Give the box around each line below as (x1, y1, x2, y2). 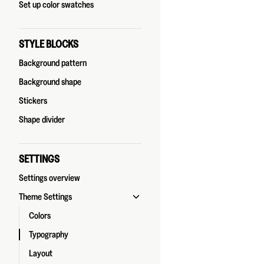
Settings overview (19, 173, 80, 183)
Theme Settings (19, 192, 72, 202)
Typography (29, 230, 68, 239)
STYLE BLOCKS (19, 39, 78, 49)
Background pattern (19, 58, 87, 68)
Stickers (19, 96, 47, 105)
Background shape (19, 77, 81, 87)
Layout (29, 249, 52, 258)
